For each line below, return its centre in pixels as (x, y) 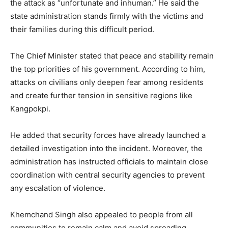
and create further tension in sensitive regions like (101, 95)
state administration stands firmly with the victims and (107, 16)
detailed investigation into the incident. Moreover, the (106, 148)
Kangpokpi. (30, 108)
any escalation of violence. (58, 188)
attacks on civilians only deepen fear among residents (107, 82)
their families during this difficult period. (82, 29)
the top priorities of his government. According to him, (108, 69)
